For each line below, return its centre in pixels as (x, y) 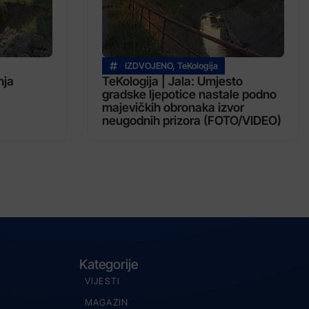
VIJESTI (102, 281)
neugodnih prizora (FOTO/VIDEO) (192, 120)
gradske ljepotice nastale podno (189, 94)
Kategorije (108, 264)
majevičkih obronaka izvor (173, 107)
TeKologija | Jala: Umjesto (172, 81)
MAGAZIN (107, 302)
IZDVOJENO (149, 66)
